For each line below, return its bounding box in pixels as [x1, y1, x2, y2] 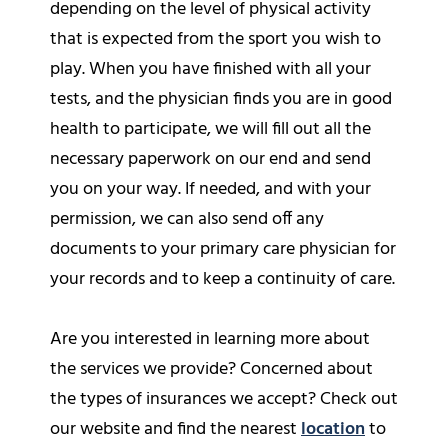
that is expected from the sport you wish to [50, 24, 381, 54]
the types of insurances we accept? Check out [50, 384, 398, 414]
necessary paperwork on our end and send [50, 144, 371, 174]
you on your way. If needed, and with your [50, 174, 371, 204]
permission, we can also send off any [50, 204, 324, 234]
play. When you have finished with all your [50, 54, 371, 84]
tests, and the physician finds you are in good [50, 84, 392, 114]
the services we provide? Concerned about [50, 354, 373, 384]
